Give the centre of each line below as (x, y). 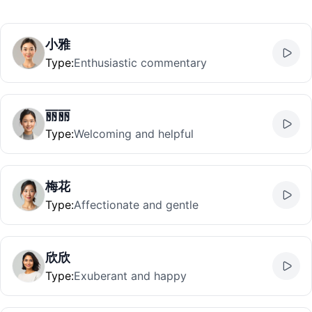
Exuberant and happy (130, 276)
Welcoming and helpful (134, 134)
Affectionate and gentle (136, 205)
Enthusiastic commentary (140, 63)
